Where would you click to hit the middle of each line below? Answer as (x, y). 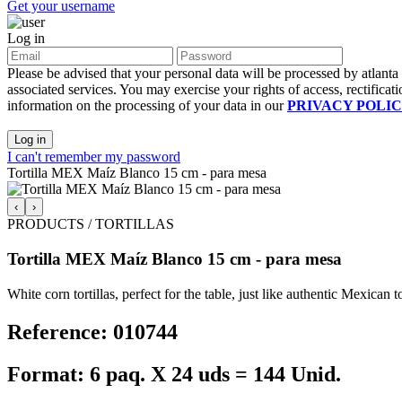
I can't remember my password (94, 157)
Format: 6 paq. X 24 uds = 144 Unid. (174, 374)
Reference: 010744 (92, 332)
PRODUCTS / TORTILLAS (91, 224)
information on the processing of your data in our (147, 106)
